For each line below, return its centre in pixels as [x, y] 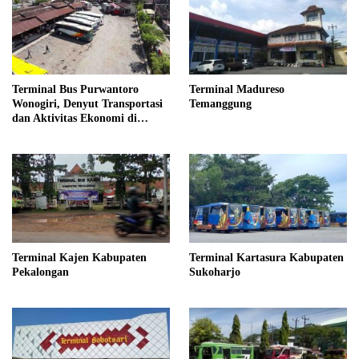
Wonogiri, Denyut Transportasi [87, 104]
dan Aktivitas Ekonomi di [75, 119]
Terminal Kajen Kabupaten [79, 257]
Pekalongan [40, 272]
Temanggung [220, 104]
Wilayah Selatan [52, 133]
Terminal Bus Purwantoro [75, 90]
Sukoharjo [215, 272]
